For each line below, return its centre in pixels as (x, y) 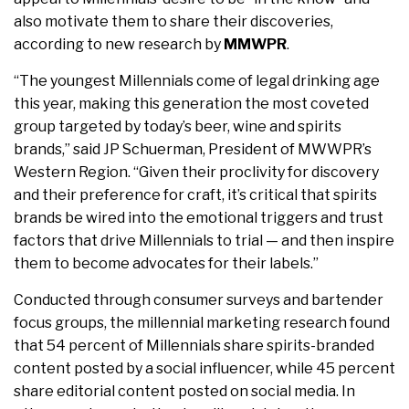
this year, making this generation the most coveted (191, 104)
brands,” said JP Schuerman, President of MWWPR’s (193, 150)
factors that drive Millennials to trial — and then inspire (204, 241)
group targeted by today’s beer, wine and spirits (178, 127)
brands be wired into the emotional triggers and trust (199, 218)
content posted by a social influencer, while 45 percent (204, 369)
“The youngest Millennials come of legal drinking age (197, 81)
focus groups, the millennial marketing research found (202, 323)
